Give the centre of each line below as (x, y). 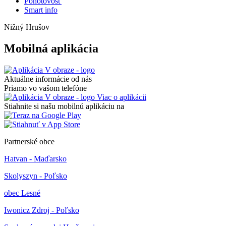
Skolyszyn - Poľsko (36, 176)
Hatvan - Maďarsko (35, 158)
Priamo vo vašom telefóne (45, 88)
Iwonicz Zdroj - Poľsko (42, 210)
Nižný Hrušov (27, 27)
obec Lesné (22, 193)
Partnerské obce (29, 141)
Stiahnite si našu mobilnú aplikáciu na (64, 106)
